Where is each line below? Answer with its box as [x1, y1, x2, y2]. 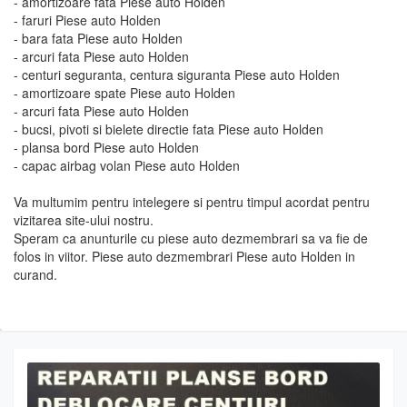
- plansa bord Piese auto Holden [14, 138, 199, 156]
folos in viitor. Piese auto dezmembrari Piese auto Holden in [14, 247, 355, 265]
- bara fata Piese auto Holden [14, 29, 183, 47]
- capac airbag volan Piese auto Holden [14, 156, 240, 174]
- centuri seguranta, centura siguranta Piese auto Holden [14, 65, 340, 84]
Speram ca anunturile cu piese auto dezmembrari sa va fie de [14, 229, 368, 247]
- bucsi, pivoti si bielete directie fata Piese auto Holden [14, 120, 323, 138]
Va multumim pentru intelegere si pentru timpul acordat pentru [14, 193, 370, 211]
